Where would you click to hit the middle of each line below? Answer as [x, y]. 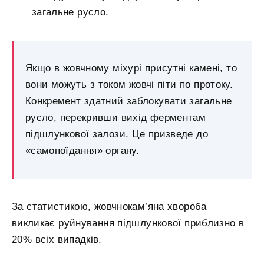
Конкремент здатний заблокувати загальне [129, 101]
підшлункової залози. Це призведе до [117, 134]
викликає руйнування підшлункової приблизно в [128, 223]
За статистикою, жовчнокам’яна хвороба [109, 206]
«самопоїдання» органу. [82, 150]
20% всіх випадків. [57, 239]
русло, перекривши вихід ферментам [116, 117]
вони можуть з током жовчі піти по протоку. [129, 84]
